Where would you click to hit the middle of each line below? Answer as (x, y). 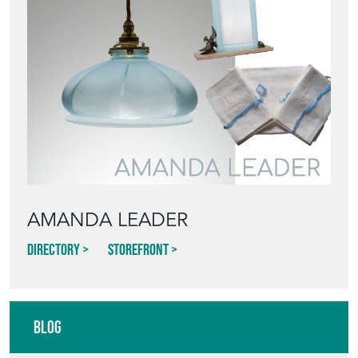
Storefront (138, 249)
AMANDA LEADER (107, 220)
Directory (54, 249)
